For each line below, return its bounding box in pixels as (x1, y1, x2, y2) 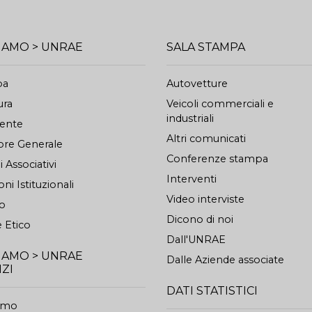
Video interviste (166, 193, 244, 205)
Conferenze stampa (166, 153, 268, 165)
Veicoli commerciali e (166, 97, 274, 110)
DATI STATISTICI (166, 284, 258, 297)
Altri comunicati (166, 132, 246, 145)
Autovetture (166, 77, 228, 90)
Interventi (166, 173, 217, 185)
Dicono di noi (166, 213, 233, 226)
